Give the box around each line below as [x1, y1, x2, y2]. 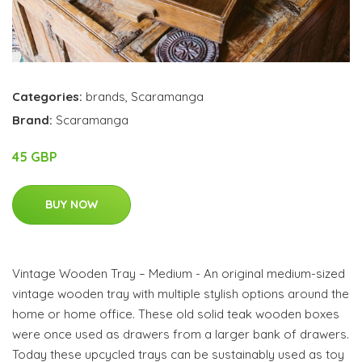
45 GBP [12, 148, 57, 165]
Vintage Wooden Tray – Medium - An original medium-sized [12, 265, 345, 281]
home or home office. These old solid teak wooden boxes [12, 305, 339, 322]
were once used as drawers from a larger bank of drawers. [12, 326, 349, 342]
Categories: [12, 88, 82, 104]
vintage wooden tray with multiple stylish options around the [12, 285, 349, 301]
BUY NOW [45, 196, 98, 212]
